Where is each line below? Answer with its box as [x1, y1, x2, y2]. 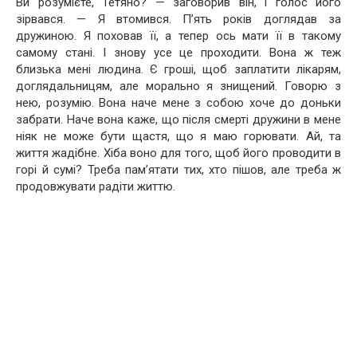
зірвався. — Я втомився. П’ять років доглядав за [16, 11, 341, 26]
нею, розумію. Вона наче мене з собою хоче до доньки [16, 95, 341, 110]
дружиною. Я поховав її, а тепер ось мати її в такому [16, 28, 341, 43]
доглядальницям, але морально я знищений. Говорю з [16, 78, 341, 93]
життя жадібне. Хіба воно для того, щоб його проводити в [16, 145, 341, 160]
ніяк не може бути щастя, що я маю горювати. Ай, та [16, 128, 341, 143]
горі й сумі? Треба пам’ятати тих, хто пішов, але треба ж [16, 162, 341, 177]
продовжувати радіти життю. [16, 178, 178, 194]
